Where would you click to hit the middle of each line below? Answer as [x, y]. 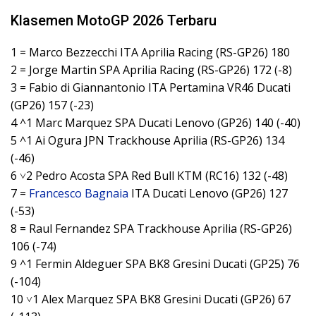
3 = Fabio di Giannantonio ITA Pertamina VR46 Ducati [151, 88]
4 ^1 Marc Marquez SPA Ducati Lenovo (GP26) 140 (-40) [156, 123]
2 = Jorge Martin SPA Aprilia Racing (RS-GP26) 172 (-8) [151, 70]
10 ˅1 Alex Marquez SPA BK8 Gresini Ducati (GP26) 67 [151, 299]
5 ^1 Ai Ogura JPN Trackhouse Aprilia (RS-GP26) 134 [147, 141]
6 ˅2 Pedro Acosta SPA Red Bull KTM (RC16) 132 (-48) [149, 176]
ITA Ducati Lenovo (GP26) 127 [208, 194]
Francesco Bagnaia [79, 194]
